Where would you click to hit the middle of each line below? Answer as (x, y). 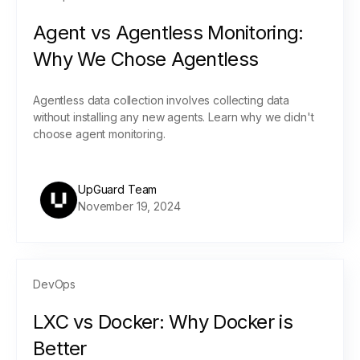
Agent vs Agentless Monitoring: (168, 33)
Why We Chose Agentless (146, 59)
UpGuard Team (118, 189)
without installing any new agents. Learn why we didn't (174, 117)
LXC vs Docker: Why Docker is (163, 322)
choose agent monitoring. (99, 134)
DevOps (55, 284)
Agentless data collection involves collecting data (161, 100)
